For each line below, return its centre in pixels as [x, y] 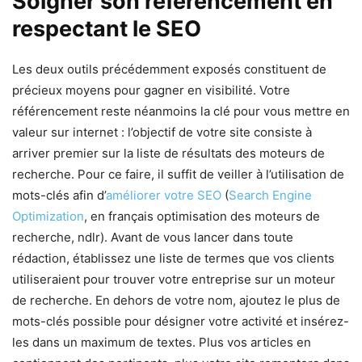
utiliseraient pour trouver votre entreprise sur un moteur [174, 279]
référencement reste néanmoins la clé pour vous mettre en [181, 111]
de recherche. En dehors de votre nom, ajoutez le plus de [176, 300]
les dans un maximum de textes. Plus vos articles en [162, 342]
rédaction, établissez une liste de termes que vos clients [173, 258]
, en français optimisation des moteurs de [202, 216]
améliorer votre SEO [164, 195]
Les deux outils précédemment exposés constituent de [169, 69]
